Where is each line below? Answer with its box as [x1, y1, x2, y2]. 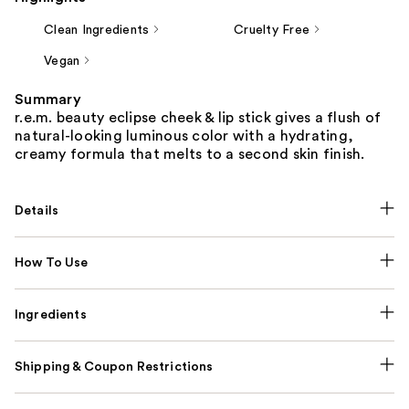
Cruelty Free [234, 23, 309, 37]
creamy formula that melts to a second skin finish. [15, 146, 365, 162]
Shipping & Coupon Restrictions [15, 360, 214, 373]
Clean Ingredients [44, 23, 150, 37]
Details [15, 204, 59, 217]
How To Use [15, 256, 89, 269]
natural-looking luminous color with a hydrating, [15, 128, 353, 143]
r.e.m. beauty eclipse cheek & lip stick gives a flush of [15, 110, 381, 125]
